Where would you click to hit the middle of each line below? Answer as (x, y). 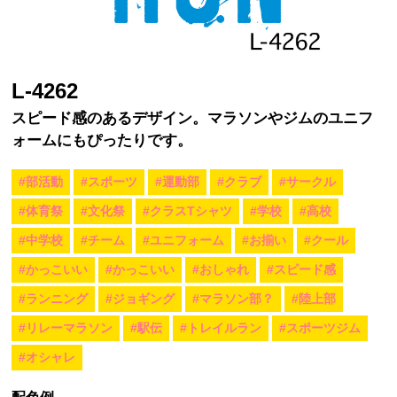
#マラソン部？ (234, 298)
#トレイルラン (221, 327)
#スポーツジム (320, 327)
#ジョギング (140, 298)
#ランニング (54, 298)
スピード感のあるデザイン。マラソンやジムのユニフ (193, 118)
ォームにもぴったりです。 (102, 140)
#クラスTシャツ (188, 210)
